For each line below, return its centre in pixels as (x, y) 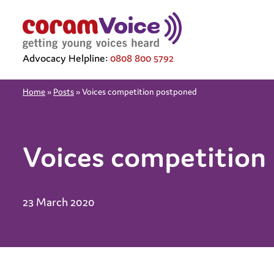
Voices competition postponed (139, 92)
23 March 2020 (59, 202)
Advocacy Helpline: (66, 58)
